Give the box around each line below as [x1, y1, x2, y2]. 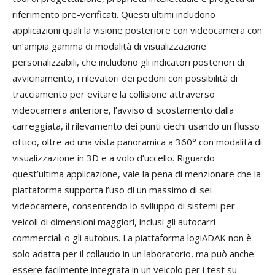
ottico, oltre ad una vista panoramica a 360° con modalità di [12, 136, 262, 149]
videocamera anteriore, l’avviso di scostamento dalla [12, 104, 234, 117]
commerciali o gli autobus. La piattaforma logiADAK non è [12, 231, 252, 244]
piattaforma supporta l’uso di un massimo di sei [12, 184, 212, 196]
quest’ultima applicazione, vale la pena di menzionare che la [12, 168, 261, 180]
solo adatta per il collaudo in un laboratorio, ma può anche [12, 247, 254, 260]
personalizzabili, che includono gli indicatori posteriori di [12, 56, 244, 69]
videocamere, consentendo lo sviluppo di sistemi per [12, 199, 235, 212]
